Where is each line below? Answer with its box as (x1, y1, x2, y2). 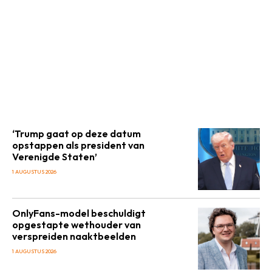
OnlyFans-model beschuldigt (12, 207, 146, 219)
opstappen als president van (12, 139, 144, 151)
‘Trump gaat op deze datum (12, 127, 141, 140)
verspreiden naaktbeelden (12, 230, 136, 242)
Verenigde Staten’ (12, 151, 97, 163)
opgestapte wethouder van (12, 219, 141, 231)
